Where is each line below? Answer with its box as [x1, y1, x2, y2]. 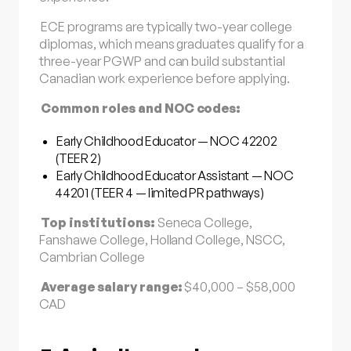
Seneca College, [154, 215, 253, 231]
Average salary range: [41, 279, 183, 295]
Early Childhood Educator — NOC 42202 [56, 132, 277, 149]
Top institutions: [41, 215, 155, 231]
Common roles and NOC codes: [41, 100, 241, 117]
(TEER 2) [55, 150, 101, 166]
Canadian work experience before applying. [39, 70, 290, 86]
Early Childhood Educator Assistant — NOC [56, 167, 294, 183]
